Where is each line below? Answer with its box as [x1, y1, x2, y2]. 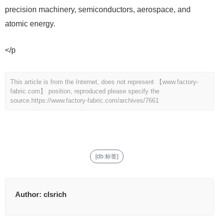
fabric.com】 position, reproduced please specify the [10, 88, 159, 95]
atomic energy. [5, 20, 55, 28]
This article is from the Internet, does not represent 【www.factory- [10, 78, 198, 86]
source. [10, 97, 31, 105]
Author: [15, 190, 44, 199]
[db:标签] [95, 153, 118, 160]
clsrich [44, 190, 66, 199]
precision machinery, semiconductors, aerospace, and [5, 5, 191, 14]
